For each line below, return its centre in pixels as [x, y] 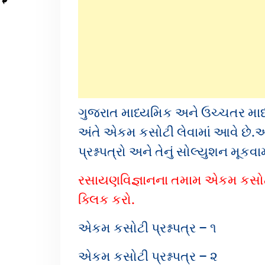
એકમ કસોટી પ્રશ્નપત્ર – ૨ [148, 256]
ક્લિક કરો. [106, 200]
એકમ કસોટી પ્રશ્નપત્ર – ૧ [147, 228]
